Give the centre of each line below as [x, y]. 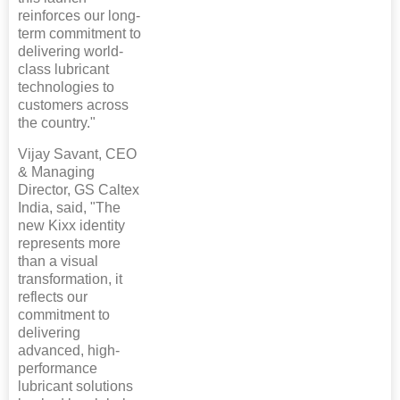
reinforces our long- [79, 16]
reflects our [53, 297]
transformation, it [70, 279]
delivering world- [71, 52]
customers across [73, 105]
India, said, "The [69, 208]
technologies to [66, 87]
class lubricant [63, 70]
